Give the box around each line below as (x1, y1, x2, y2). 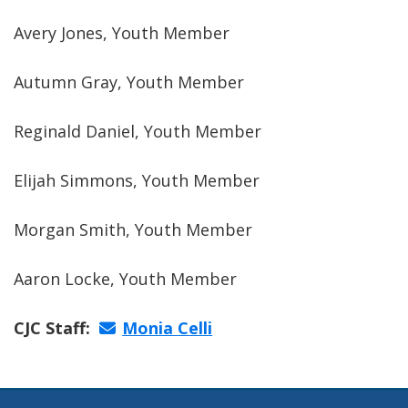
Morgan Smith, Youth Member (14, 219, 252, 240)
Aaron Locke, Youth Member (14, 268, 237, 290)
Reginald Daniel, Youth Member (14, 120, 261, 142)
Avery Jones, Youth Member (14, 22, 229, 44)
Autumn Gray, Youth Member (14, 71, 244, 93)
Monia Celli (122, 317, 213, 339)
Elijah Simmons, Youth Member (14, 169, 260, 191)
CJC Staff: (14, 317, 99, 339)
